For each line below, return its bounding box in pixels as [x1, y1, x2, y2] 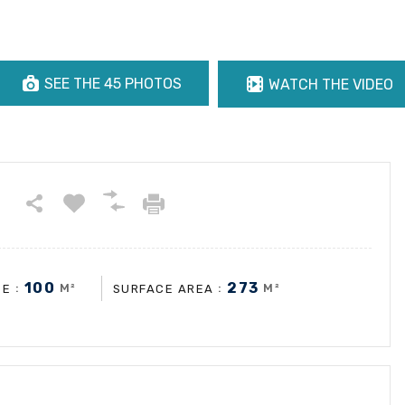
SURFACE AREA [112, 281, 214, 296]
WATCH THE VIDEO [268, 75, 393, 93]
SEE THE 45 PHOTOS [44, 74, 182, 92]
